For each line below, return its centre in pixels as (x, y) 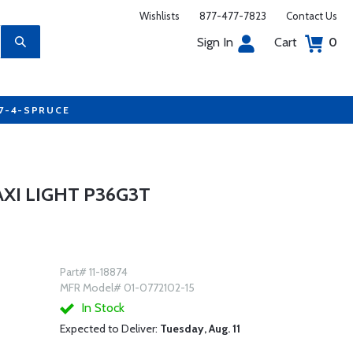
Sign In (215, 42)
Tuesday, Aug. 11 (200, 329)
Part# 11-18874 (93, 272)
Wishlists (160, 16)
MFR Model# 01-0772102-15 (127, 288)
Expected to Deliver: (110, 329)
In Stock (101, 308)
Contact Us (312, 16)
